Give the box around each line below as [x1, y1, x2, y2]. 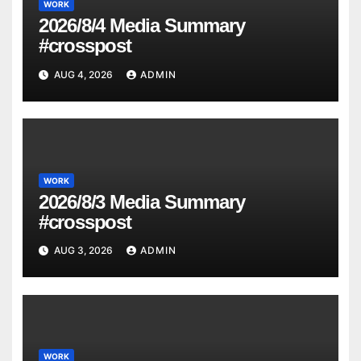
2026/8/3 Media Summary [38, 190, 245, 213]
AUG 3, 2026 [51, 244, 115, 257]
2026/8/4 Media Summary [38, 15, 245, 37]
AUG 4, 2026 [51, 68, 115, 81]
